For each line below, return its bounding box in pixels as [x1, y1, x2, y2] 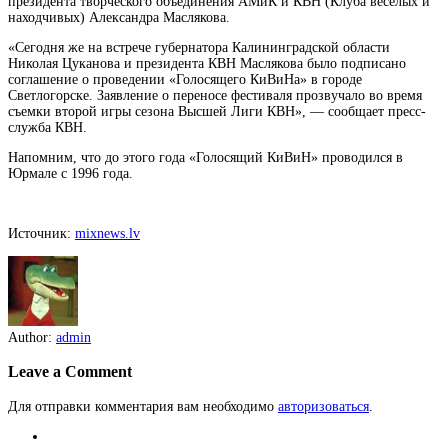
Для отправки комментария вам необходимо [8, 398, 278, 414]
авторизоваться [278, 398, 369, 414]
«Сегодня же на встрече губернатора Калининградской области [8, 40, 390, 55]
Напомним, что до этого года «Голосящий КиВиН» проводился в [8, 150, 403, 165]
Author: [8, 330, 56, 345]
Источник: [8, 226, 75, 241]
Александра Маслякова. [89, 10, 230, 25]
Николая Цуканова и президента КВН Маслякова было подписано [8, 56, 406, 71]
